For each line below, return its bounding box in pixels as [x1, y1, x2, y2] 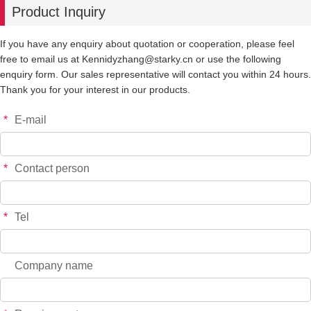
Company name [15, 260, 93, 271]
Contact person [15, 162, 90, 174]
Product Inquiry [12, 4, 106, 19]
